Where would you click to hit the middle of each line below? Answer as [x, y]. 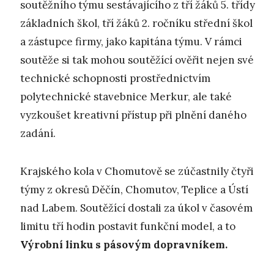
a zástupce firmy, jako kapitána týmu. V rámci [131, 41]
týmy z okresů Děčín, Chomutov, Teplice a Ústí [134, 190]
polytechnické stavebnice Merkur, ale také [126, 96]
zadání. [38, 133]
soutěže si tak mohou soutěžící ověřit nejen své [137, 60]
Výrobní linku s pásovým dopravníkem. [124, 245]
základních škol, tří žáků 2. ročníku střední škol [136, 23]
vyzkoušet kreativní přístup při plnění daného [133, 115]
